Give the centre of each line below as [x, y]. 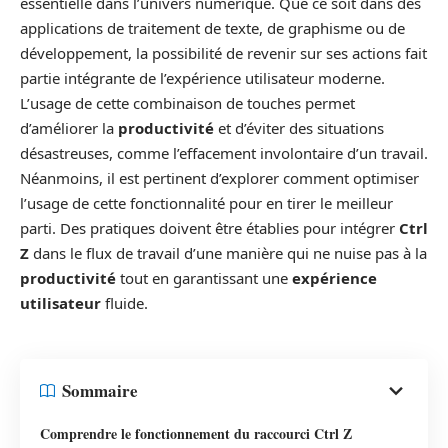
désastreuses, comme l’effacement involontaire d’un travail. [224, 153]
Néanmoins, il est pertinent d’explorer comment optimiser [219, 178]
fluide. [124, 303]
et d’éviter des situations [299, 128]
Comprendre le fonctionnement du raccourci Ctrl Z [196, 433]
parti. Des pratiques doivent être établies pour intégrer [209, 228]
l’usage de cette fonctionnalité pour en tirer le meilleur [206, 203]
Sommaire [100, 391]
